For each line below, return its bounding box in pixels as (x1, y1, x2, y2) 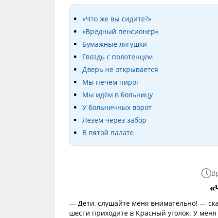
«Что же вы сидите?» (82, 14, 151, 23)
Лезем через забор (82, 115, 146, 125)
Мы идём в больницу (82, 90, 153, 99)
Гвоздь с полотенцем (82, 52, 153, 61)
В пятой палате (82, 128, 134, 137)
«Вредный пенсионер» (82, 27, 159, 36)
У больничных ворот (82, 103, 152, 112)
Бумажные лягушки (82, 39, 147, 49)
